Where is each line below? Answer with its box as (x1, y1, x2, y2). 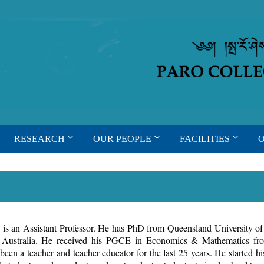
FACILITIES (180, 134, 230, 144)
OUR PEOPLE (93, 134, 152, 144)
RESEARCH (14, 134, 65, 144)
